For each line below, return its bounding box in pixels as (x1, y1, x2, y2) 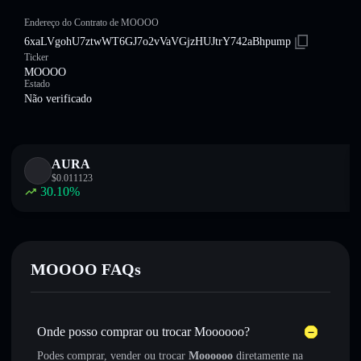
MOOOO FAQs (31, 260, 141, 278)
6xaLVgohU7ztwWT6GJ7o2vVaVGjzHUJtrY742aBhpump (24, 35, 291, 48)
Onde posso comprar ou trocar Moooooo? (37, 325, 250, 338)
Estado (24, 78, 50, 89)
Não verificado (24, 93, 92, 105)
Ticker (24, 52, 48, 63)
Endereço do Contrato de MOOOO (24, 17, 159, 28)
